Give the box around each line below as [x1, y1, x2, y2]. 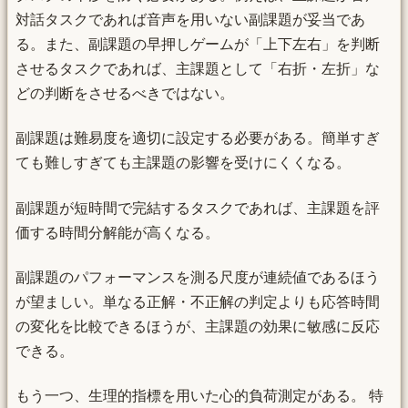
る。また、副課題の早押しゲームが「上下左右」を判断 [15, 36, 380, 52]
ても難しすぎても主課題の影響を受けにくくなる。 [15, 155, 351, 171]
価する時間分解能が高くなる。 [15, 224, 219, 240]
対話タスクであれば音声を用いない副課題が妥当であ [15, 11, 365, 27]
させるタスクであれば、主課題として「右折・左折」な [15, 60, 380, 76]
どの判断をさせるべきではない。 [15, 85, 234, 101]
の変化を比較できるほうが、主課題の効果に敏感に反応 [15, 319, 380, 335]
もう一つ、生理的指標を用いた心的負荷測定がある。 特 [15, 388, 383, 404]
